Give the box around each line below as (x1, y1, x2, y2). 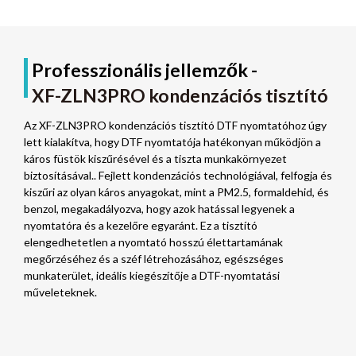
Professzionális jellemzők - (32, 58, 257, 81)
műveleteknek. (24, 284, 97, 299)
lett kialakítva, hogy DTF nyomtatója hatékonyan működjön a (24, 134, 321, 149)
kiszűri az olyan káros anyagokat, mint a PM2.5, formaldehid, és (24, 184, 329, 199)
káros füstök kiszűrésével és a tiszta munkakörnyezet (24, 151, 287, 165)
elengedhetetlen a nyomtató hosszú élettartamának (24, 234, 283, 249)
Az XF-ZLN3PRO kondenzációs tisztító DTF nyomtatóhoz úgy (24, 118, 327, 132)
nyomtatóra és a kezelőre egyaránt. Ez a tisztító (24, 218, 257, 232)
